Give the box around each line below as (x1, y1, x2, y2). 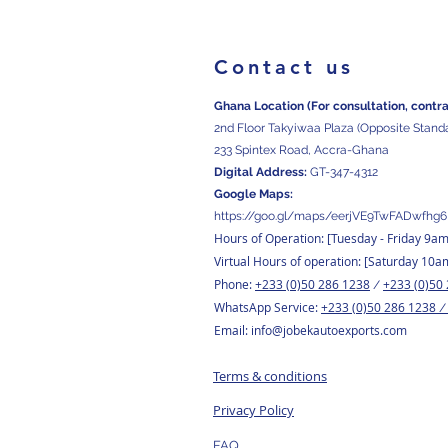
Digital (214, 165, 253, 179)
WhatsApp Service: (214, 299, 321, 315)
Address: (253, 165, 310, 179)
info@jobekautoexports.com (251, 322, 407, 338)
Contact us (214, 55, 354, 79)
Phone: (214, 276, 255, 292)
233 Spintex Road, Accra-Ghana (214, 143, 389, 157)
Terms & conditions (213, 367, 327, 385)
